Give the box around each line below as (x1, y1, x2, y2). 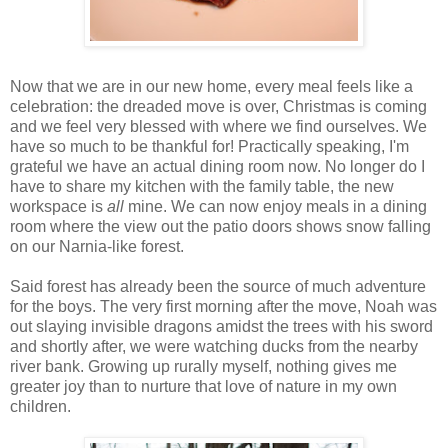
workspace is (10, 198, 107, 216)
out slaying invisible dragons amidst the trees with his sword (10, 318, 433, 336)
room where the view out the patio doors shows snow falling (10, 218, 431, 236)
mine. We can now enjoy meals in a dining (124, 198, 427, 216)
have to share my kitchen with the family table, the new (10, 178, 394, 196)
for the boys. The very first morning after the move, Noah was (10, 298, 437, 316)
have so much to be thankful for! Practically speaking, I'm (10, 138, 409, 156)
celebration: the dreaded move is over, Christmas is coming (10, 98, 427, 116)
